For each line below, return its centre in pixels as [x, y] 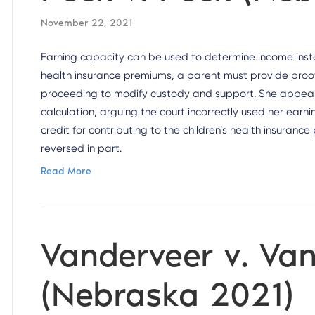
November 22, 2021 [87, 23]
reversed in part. [82, 148]
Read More [66, 171]
